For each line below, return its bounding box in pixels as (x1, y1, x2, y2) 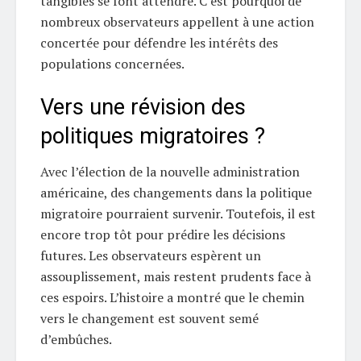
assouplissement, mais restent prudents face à (40, 268, 311, 286)
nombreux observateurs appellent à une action (40, 13, 314, 31)
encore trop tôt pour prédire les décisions (40, 226, 285, 244)
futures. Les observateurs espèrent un (40, 247, 261, 265)
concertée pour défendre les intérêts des (40, 34, 278, 52)
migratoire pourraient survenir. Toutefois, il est (40, 205, 316, 223)
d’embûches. (40, 330, 112, 349)
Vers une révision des (40, 93, 246, 120)
